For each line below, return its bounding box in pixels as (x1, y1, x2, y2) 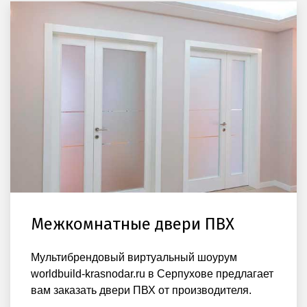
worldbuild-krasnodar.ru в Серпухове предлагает (31, 267, 273, 280)
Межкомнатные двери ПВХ (31, 214, 234, 234)
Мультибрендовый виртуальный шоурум (31, 251, 237, 263)
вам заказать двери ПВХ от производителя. (31, 284, 251, 296)
